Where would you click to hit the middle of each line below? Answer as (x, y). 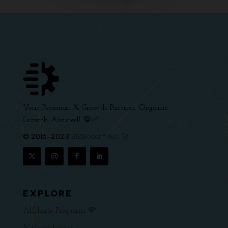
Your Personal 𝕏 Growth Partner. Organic (95, 108)
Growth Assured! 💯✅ (60, 120)
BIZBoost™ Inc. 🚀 (100, 137)
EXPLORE (47, 194)
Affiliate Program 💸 (59, 211)
